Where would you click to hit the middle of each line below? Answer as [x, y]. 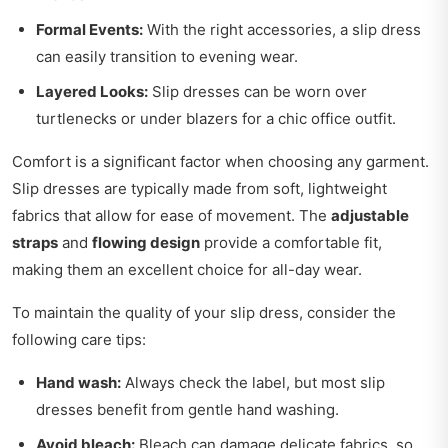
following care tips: [79, 339]
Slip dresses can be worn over [257, 91]
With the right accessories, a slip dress [282, 29]
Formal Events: [89, 29]
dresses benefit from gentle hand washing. [187, 409]
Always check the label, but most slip [253, 382]
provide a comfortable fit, [291, 242]
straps [35, 242]
